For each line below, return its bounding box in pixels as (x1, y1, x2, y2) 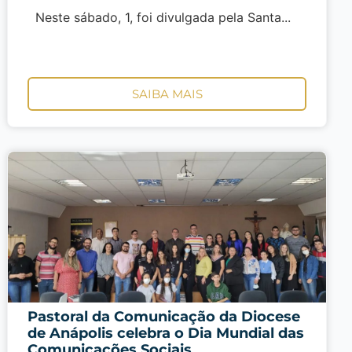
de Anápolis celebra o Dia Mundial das (27, 324, 305, 342)
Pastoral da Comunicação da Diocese (27, 307, 301, 325)
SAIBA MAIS (131, 86, 203, 101)
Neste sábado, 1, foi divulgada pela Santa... (27, 9, 291, 26)
